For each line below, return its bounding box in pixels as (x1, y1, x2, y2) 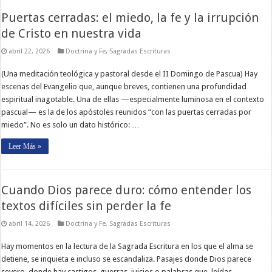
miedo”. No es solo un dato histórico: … (1, 120, 140, 129)
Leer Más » (8, 141, 42, 151)
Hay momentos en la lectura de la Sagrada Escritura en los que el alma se (1, 241, 254, 251)
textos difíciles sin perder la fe (1, 198, 172, 213)
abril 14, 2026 (8, 219, 50, 228)
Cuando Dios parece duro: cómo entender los (1, 182, 252, 197)
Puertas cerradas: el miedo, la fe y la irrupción (1, 10, 259, 25)
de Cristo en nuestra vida (1, 25, 142, 41)
